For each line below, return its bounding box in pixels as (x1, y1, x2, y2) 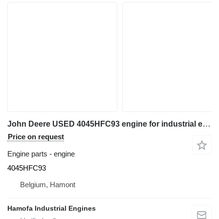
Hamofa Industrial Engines (7, 204, 96, 212)
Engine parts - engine (7, 149, 75, 158)
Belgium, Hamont (20, 180, 75, 189)
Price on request (8, 132, 64, 141)
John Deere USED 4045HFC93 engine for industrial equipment (202, 119, 211, 129)
